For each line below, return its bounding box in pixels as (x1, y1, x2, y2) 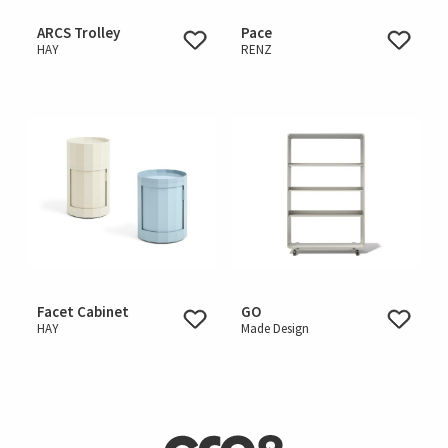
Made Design (241, 319, 309, 337)
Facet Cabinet (37, 301, 129, 321)
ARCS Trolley (37, 23, 120, 43)
